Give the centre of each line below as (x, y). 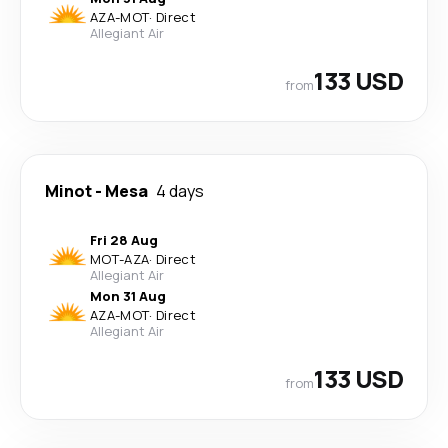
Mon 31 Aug (128, 296)
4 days (180, 191)
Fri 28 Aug (124, 240)
